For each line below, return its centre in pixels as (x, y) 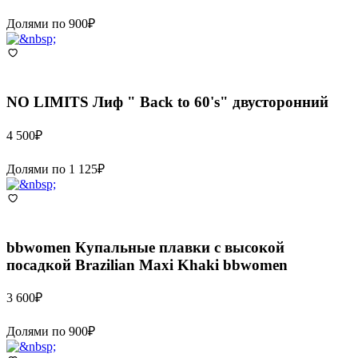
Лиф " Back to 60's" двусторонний (211, 102)
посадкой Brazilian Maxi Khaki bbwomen (147, 265)
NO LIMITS (48, 102)
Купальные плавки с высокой (180, 247)
